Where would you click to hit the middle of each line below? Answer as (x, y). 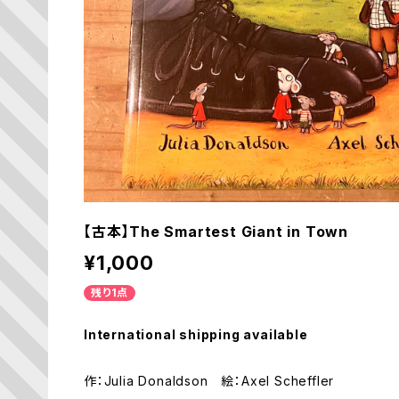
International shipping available (196, 334)
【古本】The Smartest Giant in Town (216, 232)
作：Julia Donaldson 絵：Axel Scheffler (209, 381)
